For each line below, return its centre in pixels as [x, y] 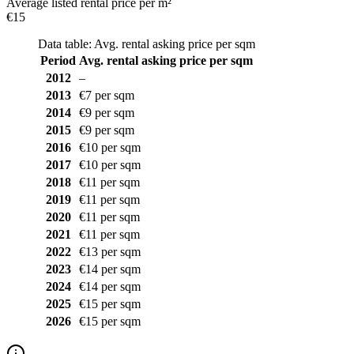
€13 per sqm [110, 251]
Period [58, 60]
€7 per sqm [107, 95]
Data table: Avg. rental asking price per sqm [147, 43]
